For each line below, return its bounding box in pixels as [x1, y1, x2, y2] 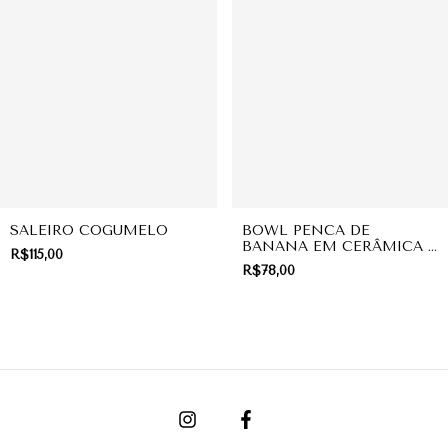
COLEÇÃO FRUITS [241, 254, 372, 271]
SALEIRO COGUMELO [10, 222, 168, 239]
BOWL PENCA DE [241, 222, 370, 239]
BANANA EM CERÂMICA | [241, 238, 432, 255]
